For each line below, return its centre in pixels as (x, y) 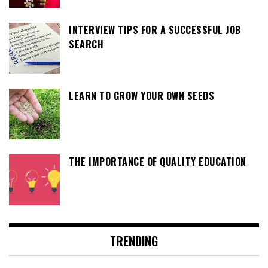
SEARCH (86, 45)
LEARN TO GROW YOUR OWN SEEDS (141, 96)
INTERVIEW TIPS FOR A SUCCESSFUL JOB (155, 30)
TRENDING (134, 241)
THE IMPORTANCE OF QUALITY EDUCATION (158, 162)
